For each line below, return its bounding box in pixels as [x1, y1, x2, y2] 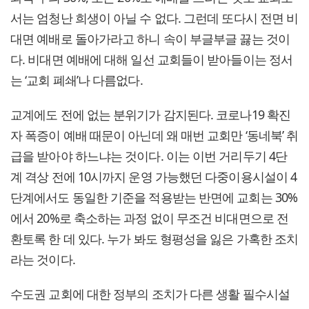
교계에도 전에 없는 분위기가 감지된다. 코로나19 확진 [10, 106, 290, 123]
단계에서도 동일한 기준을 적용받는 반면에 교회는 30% [10, 189, 297, 206]
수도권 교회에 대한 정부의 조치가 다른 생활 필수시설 [10, 286, 290, 303]
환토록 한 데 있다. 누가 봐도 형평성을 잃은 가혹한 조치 [10, 230, 299, 248]
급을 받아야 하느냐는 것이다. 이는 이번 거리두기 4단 [10, 148, 288, 165]
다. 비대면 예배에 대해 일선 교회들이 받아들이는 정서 [10, 51, 293, 68]
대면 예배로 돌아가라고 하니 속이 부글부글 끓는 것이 [10, 30, 290, 48]
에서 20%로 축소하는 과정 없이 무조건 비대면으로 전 [10, 210, 289, 227]
